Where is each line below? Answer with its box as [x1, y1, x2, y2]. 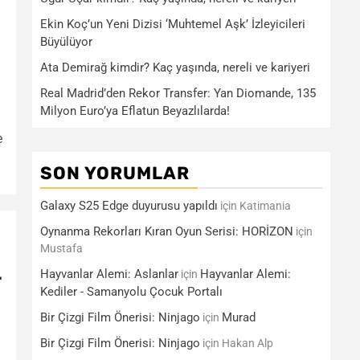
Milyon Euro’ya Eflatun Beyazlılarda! [40, 104, 230, 118]
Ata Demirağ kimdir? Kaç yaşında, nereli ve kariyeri [40, 60, 310, 75]
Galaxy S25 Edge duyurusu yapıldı [40, 198, 218, 213]
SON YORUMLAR [40, 162, 190, 184]
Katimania [239, 199, 291, 212]
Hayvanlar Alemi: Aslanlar [40, 267, 178, 281]
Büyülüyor [40, 35, 92, 49]
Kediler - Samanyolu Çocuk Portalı [40, 284, 223, 299]
